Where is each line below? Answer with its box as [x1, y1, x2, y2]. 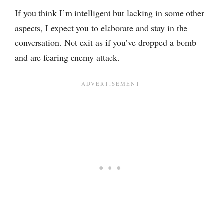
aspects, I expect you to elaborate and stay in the [15, 22, 187, 34]
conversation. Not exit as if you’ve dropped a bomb [15, 37, 196, 48]
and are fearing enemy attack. [15, 51, 120, 63]
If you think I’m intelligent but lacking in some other [15, 7, 204, 19]
